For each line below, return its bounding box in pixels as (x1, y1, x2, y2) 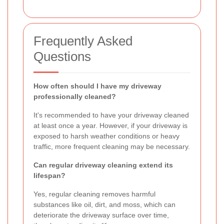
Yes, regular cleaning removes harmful (33, 190, 155, 198)
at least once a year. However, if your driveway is (33, 121, 187, 130)
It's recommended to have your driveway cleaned (33, 111, 189, 119)
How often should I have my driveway (33, 82, 161, 90)
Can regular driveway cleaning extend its (33, 161, 173, 169)
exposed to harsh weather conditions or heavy (33, 132, 179, 140)
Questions (33, 49, 91, 64)
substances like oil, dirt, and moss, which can (33, 200, 175, 209)
